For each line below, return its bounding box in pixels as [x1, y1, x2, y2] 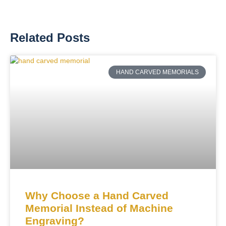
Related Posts [10, 31, 90, 45]
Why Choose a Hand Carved [25, 190, 168, 202]
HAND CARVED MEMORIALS [116, 69, 199, 76]
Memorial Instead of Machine [25, 202, 173, 214]
